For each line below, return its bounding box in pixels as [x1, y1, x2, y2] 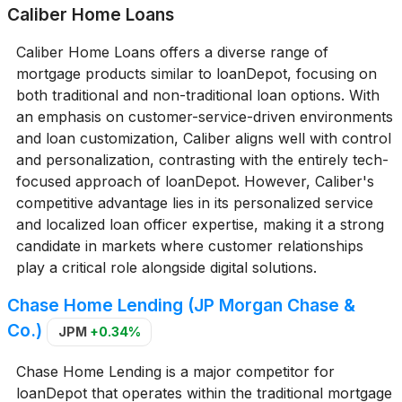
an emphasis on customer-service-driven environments [15, 108, 393, 126]
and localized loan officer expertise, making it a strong [15, 215, 384, 233]
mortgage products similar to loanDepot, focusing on [15, 65, 377, 83]
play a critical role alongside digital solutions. [15, 258, 317, 276]
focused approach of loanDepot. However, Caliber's [15, 172, 374, 190]
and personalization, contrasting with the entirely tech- [15, 151, 389, 169]
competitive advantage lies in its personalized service [15, 194, 373, 212]
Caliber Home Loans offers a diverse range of [15, 43, 328, 61]
